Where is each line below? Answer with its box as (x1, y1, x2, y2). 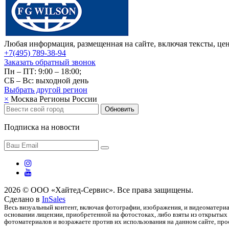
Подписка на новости (4, 122, 80, 131)
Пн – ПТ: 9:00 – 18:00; (4, 66, 81, 76)
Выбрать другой (4, 85, 63, 94)
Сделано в (4, 194, 42, 203)
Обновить (105, 105, 134, 113)
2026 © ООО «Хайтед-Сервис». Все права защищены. (4, 185, 193, 194)
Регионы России (39, 94, 97, 103)
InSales (42, 194, 65, 203)
